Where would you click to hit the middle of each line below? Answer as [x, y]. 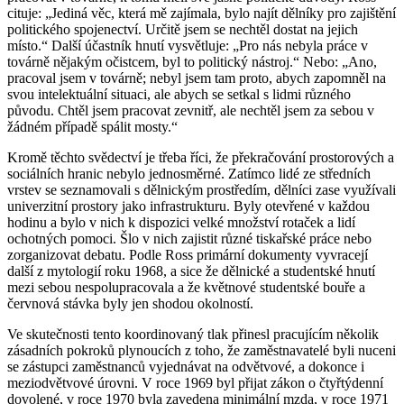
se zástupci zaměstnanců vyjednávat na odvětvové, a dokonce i [186, 366]
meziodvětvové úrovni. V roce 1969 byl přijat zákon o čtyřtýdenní [195, 382]
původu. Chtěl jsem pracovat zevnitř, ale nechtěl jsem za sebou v [191, 110]
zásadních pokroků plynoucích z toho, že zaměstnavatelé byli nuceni [202, 350]
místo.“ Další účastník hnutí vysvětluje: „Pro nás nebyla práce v [188, 45]
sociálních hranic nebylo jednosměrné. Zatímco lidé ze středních [189, 173]
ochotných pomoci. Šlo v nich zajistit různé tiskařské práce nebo [189, 238]
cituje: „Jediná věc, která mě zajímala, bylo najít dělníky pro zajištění [202, 13]
